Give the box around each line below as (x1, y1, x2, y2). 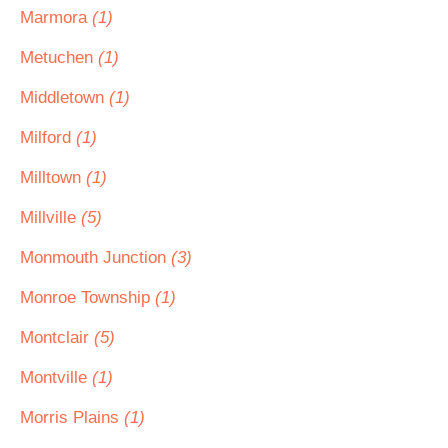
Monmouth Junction (20, 248, 171, 267)
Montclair (20, 328, 94, 347)
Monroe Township (20, 288, 155, 307)
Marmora (20, 8, 92, 27)
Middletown (20, 88, 109, 107)
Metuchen (20, 48, 98, 67)
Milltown (20, 168, 86, 187)
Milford (20, 128, 76, 147)
